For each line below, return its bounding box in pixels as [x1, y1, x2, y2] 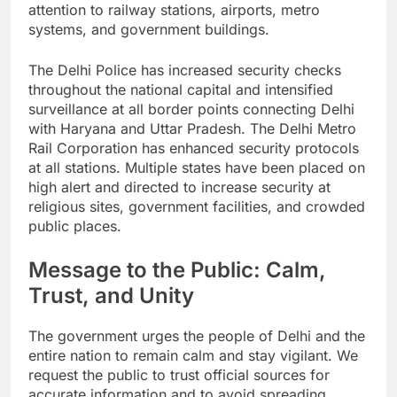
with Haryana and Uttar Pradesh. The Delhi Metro [28, 119, 356, 137]
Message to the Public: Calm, [28, 256, 326, 283]
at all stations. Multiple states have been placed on [28, 158, 365, 176]
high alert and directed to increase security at [28, 177, 331, 196]
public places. [28, 216, 121, 235]
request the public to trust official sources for [28, 365, 330, 384]
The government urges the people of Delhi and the [28, 326, 365, 345]
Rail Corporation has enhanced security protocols [28, 138, 359, 157]
